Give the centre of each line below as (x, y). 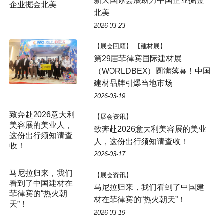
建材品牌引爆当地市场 (133, 83)
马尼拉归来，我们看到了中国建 (149, 187)
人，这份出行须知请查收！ (141, 141)
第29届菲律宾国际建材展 (137, 58)
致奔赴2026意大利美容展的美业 (150, 129)
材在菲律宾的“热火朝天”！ (139, 199)
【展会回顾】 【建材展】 (130, 46)
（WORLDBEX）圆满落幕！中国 (152, 71)
